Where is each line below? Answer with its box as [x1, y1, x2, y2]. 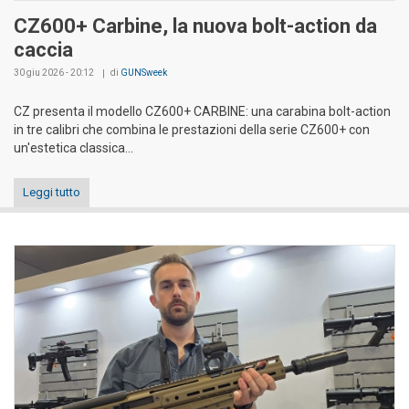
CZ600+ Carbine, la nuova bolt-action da [14, 14, 377, 37]
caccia [14, 37, 73, 61]
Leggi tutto [23, 184, 80, 199]
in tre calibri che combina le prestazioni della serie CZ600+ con [14, 121, 370, 137]
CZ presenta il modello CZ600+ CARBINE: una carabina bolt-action [14, 103, 391, 119]
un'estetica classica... [14, 140, 133, 155]
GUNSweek [121, 67, 167, 78]
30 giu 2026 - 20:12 [14, 67, 94, 78]
